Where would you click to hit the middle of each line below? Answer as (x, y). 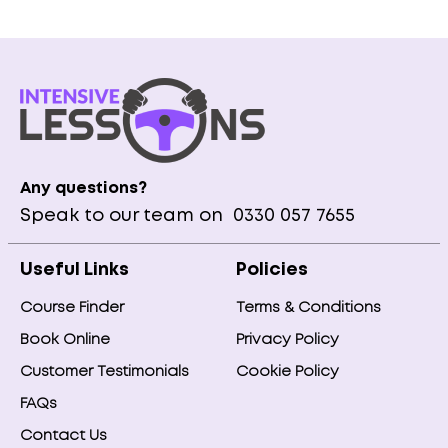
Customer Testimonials (104, 372)
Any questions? (83, 189)
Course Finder (72, 308)
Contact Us (63, 436)
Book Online (65, 340)
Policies (272, 270)
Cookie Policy (287, 372)
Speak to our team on (124, 216)
